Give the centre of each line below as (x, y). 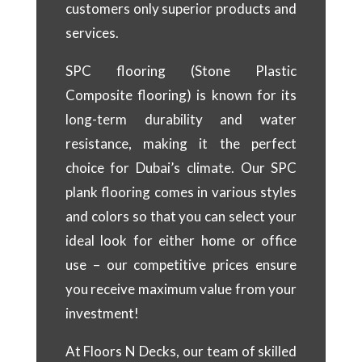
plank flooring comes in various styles (181, 192)
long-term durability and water (181, 120)
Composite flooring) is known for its (181, 95)
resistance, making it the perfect (181, 144)
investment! (102, 314)
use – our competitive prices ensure (181, 265)
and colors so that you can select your (181, 217)
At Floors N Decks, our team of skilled (181, 351)
